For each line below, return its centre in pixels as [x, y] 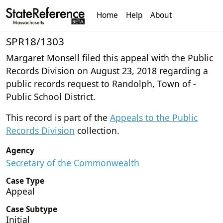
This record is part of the [58, 117]
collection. [97, 130]
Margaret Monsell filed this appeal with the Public [110, 57]
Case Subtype [32, 209]
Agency [20, 150]
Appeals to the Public [154, 117]
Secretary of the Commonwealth [73, 163]
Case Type [25, 181]
